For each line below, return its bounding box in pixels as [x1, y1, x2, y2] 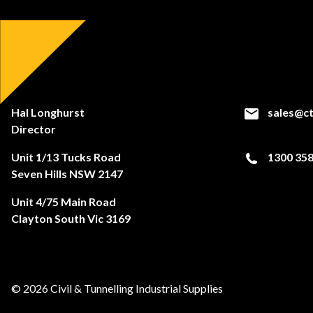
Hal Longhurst [11, 105, 85, 119]
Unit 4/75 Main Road [11, 195, 116, 208]
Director [11, 122, 56, 136]
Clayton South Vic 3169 [11, 212, 131, 225]
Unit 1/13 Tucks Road [11, 150, 121, 163]
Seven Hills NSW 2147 [11, 167, 123, 180]
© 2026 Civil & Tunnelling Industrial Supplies [11, 282, 223, 295]
